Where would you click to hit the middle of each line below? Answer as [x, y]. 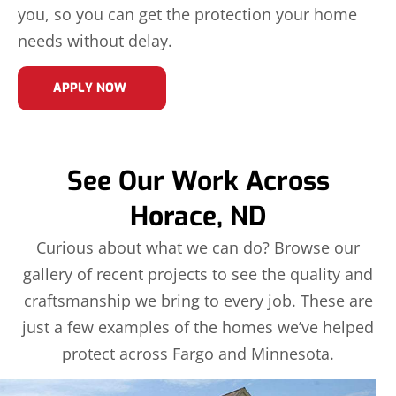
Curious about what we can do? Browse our [198, 248]
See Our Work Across [198, 182]
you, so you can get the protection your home [187, 14]
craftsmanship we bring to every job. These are [198, 301]
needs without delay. [95, 40]
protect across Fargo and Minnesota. [198, 354]
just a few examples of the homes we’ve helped [198, 327]
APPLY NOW [90, 88]
